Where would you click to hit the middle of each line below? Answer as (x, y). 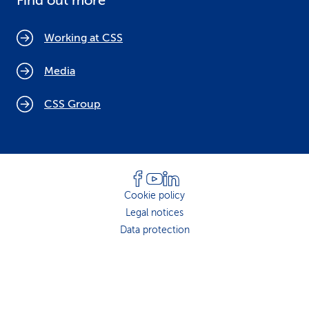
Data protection (154, 230)
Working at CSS (83, 38)
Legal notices (154, 213)
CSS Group (72, 104)
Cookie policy (154, 196)
